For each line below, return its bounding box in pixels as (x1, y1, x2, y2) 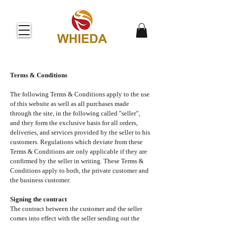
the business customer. (10, 176, 70, 184)
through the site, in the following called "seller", (10, 109, 140, 117)
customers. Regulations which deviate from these (10, 138, 143, 146)
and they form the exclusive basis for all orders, (10, 119, 138, 127)
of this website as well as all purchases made (10, 99, 129, 107)
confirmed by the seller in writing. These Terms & (10, 157, 144, 165)
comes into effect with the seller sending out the (10, 214, 140, 222)
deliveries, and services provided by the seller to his (10, 128, 150, 136)
